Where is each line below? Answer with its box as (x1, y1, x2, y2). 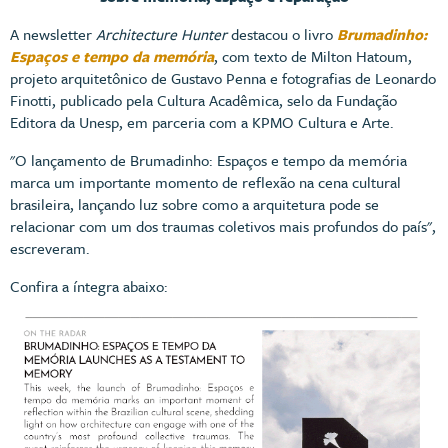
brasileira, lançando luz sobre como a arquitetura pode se (10, 192, 379, 215)
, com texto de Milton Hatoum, (214, 44, 412, 67)
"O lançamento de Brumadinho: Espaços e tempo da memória (10, 148, 407, 171)
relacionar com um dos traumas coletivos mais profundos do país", (10, 214, 436, 237)
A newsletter (10, 22, 96, 45)
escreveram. (10, 236, 90, 259)
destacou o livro (227, 22, 337, 45)
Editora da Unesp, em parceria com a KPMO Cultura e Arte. (10, 110, 394, 133)
